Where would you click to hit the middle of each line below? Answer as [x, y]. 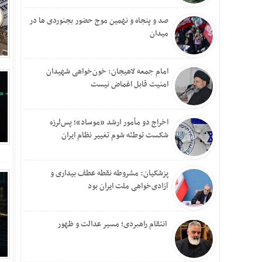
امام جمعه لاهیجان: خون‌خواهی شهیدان [107, 72]
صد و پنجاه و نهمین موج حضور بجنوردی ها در [99, 21]
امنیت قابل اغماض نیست [130, 85]
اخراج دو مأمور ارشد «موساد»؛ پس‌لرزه [109, 123]
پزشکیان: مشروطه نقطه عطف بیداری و [109, 173]
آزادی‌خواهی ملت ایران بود [128, 186]
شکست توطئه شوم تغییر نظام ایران [115, 135]
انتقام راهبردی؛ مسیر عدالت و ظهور [113, 224]
